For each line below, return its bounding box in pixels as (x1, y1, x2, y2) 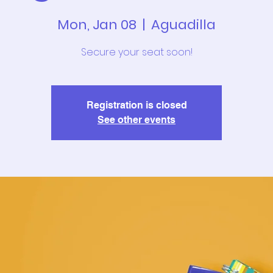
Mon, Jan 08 (57, 15, 136, 34)
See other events (97, 114, 175, 126)
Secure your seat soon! (80, 45, 193, 59)
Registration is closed (86, 99, 187, 111)
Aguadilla (151, 15, 216, 34)
